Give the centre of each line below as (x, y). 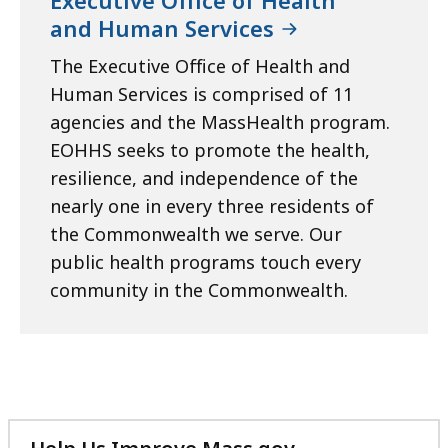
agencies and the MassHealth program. (220, 121)
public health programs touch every (205, 261)
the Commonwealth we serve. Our (196, 233)
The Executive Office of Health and (200, 65)
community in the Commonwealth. (199, 289)
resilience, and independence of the (204, 177)
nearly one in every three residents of (212, 205)
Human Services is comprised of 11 (201, 93)
